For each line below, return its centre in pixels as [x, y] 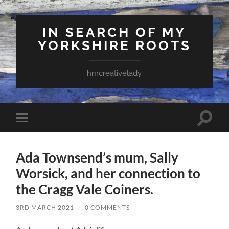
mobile [36, 134]
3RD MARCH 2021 [45, 207]
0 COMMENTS [108, 207]
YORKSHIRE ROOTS [114, 45]
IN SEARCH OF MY [114, 32]
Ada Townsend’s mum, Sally [97, 157]
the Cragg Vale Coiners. [85, 189]
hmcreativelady [114, 73]
